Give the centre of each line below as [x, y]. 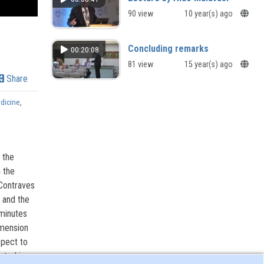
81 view [140, 65]
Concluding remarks [168, 49]
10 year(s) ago [209, 14]
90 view [140, 14]
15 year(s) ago [209, 65]
